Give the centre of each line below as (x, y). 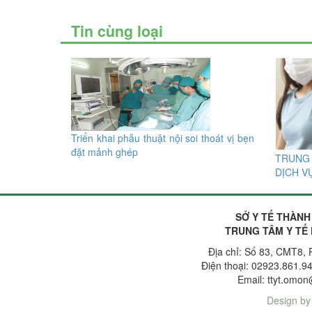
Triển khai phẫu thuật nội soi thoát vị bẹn (163, 138)
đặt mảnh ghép (104, 152)
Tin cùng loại (117, 31)
